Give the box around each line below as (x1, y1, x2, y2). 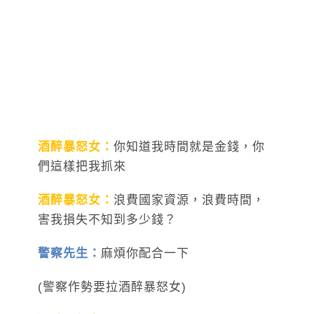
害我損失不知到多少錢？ (38, 212, 177, 226)
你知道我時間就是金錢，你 (114, 139, 265, 153)
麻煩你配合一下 (101, 246, 189, 260)
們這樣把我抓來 (38, 159, 126, 173)
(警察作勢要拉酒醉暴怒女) (38, 280, 186, 294)
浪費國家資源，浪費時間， (114, 193, 265, 207)
